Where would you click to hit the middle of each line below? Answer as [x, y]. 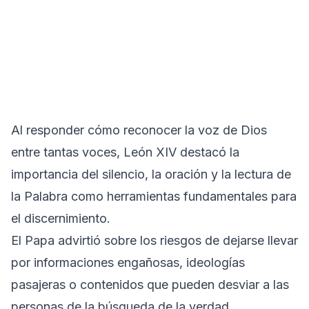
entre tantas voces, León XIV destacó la [125, 152]
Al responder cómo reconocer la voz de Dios [139, 130]
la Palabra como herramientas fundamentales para [154, 196]
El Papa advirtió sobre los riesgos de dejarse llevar [154, 240]
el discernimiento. [61, 218]
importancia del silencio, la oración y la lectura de [151, 174]
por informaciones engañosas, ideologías [128, 262]
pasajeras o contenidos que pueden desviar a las [150, 284]
